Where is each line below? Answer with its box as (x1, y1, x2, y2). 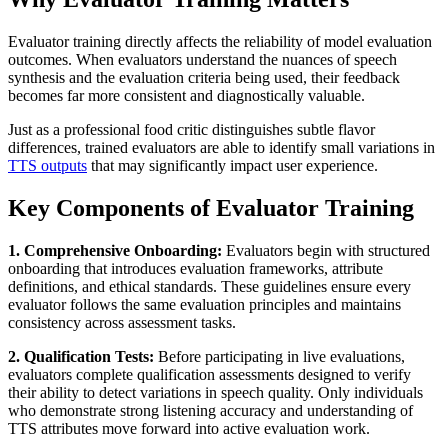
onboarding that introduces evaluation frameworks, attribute (8, 259, 383, 277)
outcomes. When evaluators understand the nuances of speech (8, 51, 397, 69)
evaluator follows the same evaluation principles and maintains (8, 295, 401, 313)
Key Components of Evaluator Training (8, 195, 414, 222)
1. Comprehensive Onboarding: (8, 241, 222, 259)
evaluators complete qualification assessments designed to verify (8, 365, 411, 383)
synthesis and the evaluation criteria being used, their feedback (8, 69, 400, 87)
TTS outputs (8, 157, 87, 175)
